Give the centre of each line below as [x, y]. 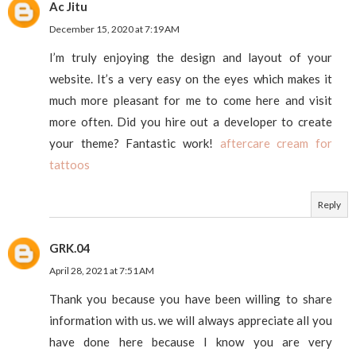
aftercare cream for [276, 143]
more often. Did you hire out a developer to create [191, 121]
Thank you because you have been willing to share [191, 298]
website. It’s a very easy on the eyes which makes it [191, 78]
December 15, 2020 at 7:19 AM [114, 29]
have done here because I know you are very [191, 341]
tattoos [70, 164]
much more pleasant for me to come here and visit [191, 100]
